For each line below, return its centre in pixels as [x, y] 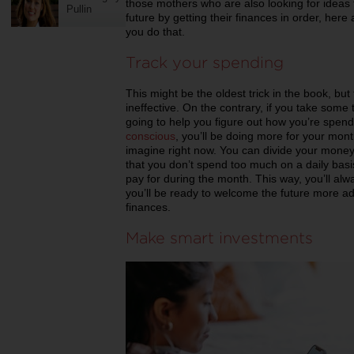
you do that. [157, 32]
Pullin [79, 9]
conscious [151, 136]
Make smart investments [219, 237]
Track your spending [205, 62]
